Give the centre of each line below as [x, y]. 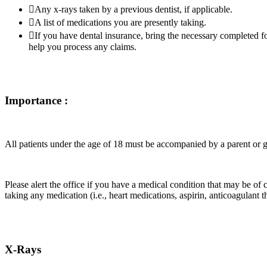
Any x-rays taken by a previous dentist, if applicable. [133, 9]
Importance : [36, 101]
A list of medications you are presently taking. [120, 22]
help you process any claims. [83, 46]
